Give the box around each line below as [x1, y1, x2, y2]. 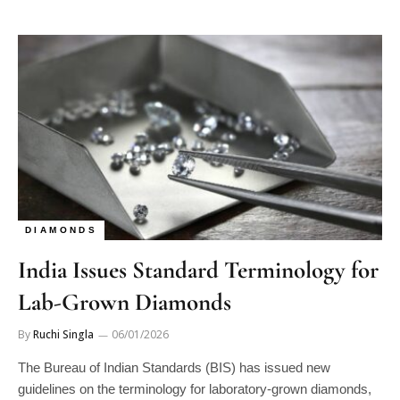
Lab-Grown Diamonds [18, 287, 231, 317]
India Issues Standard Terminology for [18, 254, 379, 285]
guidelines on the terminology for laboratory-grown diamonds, [18, 380, 371, 396]
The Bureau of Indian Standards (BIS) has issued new [18, 359, 330, 375]
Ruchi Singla [33, 326, 94, 342]
